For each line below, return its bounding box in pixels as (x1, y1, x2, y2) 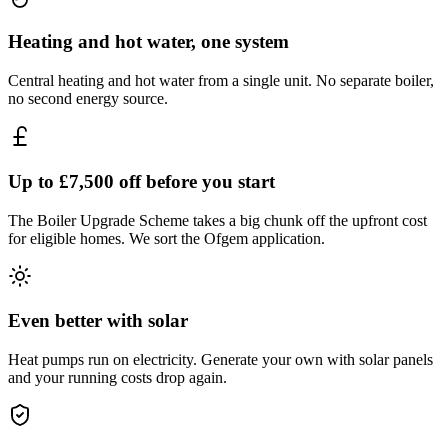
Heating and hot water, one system (8, 31, 289, 53)
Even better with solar (8, 310, 188, 332)
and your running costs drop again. (8, 368, 227, 386)
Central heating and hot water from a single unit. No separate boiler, (8, 72, 434, 90)
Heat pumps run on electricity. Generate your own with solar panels (8, 350, 433, 368)
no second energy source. (8, 90, 168, 108)
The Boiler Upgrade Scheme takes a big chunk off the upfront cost (8, 211, 427, 229)
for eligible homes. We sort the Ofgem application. (8, 229, 325, 247)
